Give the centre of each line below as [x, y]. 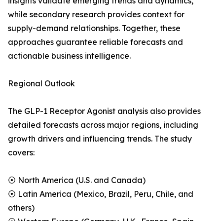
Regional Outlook [41, 84]
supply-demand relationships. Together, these [94, 28]
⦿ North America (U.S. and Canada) [77, 180]
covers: [21, 153]
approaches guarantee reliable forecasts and [95, 42]
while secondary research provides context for [96, 15]
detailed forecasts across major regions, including [103, 125]
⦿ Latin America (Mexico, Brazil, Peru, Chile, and [101, 194]
